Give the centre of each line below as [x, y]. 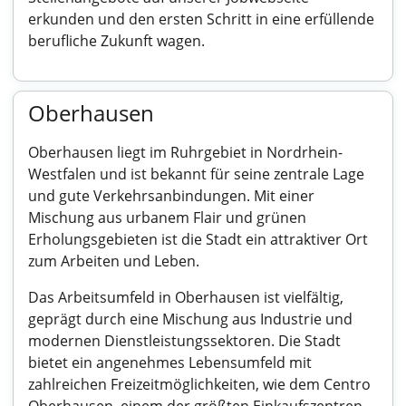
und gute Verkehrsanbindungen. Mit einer [171, 196]
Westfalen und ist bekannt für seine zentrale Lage [196, 174]
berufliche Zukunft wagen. [116, 41]
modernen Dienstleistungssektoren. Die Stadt [184, 341]
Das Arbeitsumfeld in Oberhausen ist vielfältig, [186, 297]
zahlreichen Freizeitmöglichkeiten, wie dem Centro [199, 384]
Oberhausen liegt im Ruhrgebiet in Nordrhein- [185, 152]
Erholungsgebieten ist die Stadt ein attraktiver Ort [198, 239]
